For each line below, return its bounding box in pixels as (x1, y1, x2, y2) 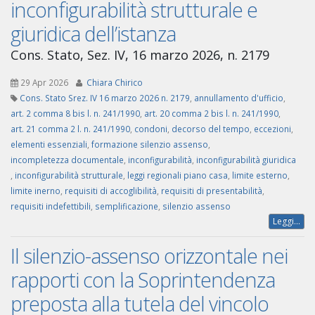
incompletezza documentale (11, 154, 124, 166)
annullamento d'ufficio (194, 92, 283, 104)
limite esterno (232, 169, 288, 181)
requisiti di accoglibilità (65, 185, 157, 197)
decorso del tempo (172, 123, 250, 135)
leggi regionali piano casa (127, 169, 228, 181)
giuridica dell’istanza (11, 20, 176, 48)
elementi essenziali (11, 139, 87, 150)
